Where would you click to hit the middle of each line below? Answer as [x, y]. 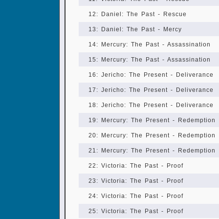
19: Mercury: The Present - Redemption [152, 120]
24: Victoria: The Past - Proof [136, 196]
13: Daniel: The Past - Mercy [135, 29]
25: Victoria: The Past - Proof [136, 211]
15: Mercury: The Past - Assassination [150, 60]
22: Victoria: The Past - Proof [136, 166]
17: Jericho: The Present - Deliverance [151, 90]
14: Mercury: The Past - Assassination [150, 44]
